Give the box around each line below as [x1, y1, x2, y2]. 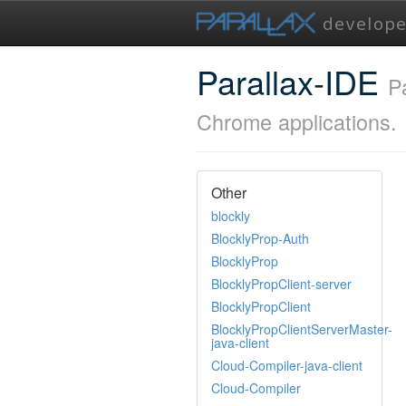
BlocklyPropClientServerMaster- [211, 320, 392, 338]
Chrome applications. [197, 106, 397, 137]
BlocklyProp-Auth [211, 229, 309, 247]
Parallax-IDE [197, 58, 388, 104]
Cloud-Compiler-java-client [211, 356, 362, 374]
